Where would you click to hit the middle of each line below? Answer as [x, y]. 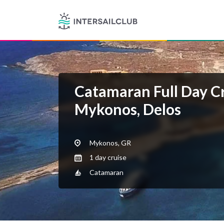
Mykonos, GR [109, 143]
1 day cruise [107, 157]
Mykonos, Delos [128, 109]
